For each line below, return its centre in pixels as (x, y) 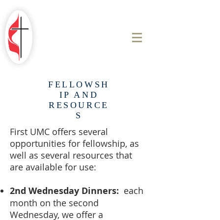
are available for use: (53, 167)
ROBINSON (79, 23)
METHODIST (79, 43)
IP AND (79, 95)
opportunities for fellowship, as (74, 143)
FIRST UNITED (79, 34)
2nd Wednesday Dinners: (64, 191)
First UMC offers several (59, 132)
